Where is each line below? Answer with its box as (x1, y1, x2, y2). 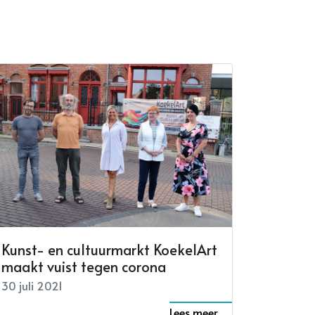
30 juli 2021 (1, 278, 63, 293)
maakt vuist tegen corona (1, 257, 166, 276)
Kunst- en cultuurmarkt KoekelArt (1, 240, 217, 259)
